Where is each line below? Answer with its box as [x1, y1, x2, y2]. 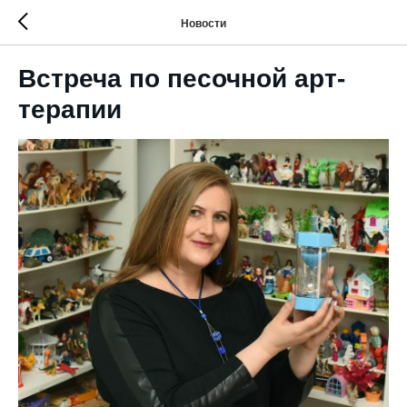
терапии [18, 95, 122, 124]
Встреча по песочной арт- [18, 65, 345, 93]
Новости [181, 16, 226, 30]
